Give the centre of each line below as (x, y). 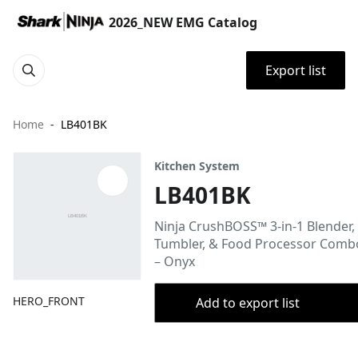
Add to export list (248, 303)
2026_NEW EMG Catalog (183, 22)
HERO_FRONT (49, 301)
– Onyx (175, 261)
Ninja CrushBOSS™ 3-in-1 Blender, (255, 226)
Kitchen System (197, 166)
